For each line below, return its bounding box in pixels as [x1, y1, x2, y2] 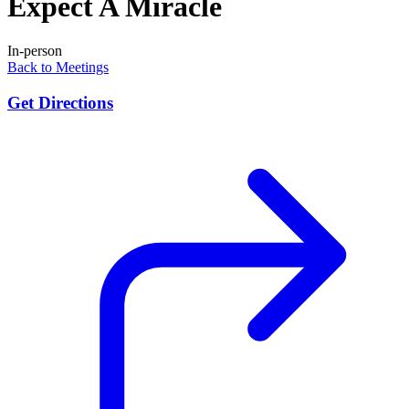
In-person [7, 43, 62, 59]
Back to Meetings [7, 59, 109, 76]
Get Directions [7, 92, 113, 112]
